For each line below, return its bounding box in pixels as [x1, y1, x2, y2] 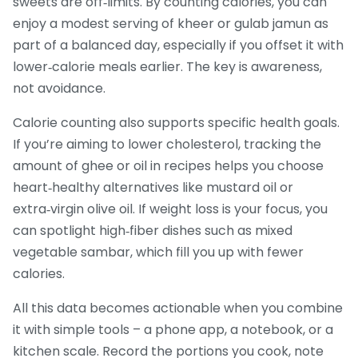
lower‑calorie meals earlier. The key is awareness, [13, 58, 322, 77]
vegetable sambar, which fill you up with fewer [13, 243, 304, 262]
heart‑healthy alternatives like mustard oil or [13, 178, 293, 197]
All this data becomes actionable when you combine [13, 299, 343, 318]
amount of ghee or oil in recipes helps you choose [13, 157, 324, 176]
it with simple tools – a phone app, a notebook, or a [13, 320, 333, 340]
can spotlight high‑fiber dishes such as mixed [13, 221, 292, 241]
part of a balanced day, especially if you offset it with [13, 36, 344, 55]
